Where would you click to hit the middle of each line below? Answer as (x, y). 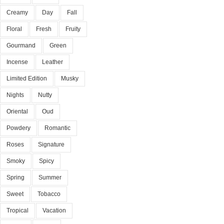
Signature (51, 144)
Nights (15, 95)
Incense (17, 62)
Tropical (17, 210)
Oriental (17, 111)
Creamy (17, 12)
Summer (50, 177)
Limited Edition (27, 78)
